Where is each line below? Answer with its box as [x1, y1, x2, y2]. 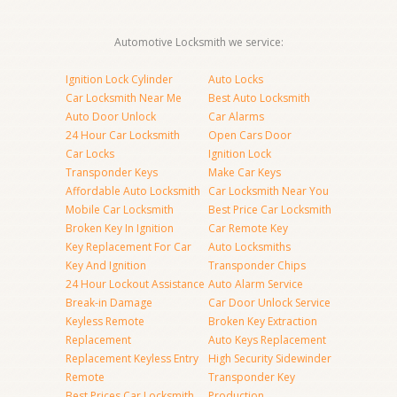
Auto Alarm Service [208, 276, 303, 292]
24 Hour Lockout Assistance [66, 276, 205, 292]
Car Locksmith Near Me [66, 90, 182, 105]
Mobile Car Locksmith [66, 202, 174, 217]
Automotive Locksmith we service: [113, 35, 284, 50]
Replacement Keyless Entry [66, 351, 198, 366]
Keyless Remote [66, 314, 144, 329]
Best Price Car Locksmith [208, 202, 331, 217]
